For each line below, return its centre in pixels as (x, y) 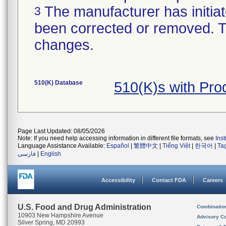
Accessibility (118, 180)
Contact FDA (169, 180)
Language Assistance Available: (62, 146)
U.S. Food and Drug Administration (84, 207)
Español (118, 146)
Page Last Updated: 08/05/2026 (61, 131)
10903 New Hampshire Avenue (61, 215)
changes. (64, 45)
